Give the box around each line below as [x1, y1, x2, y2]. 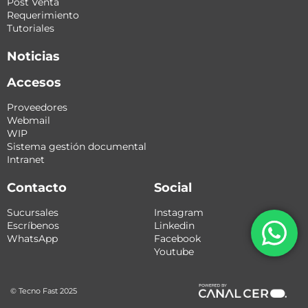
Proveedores [7, 101, 67, 114]
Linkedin [154, 219, 195, 232]
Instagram [154, 206, 203, 219]
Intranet [7, 153, 45, 166]
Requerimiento [7, 9, 79, 22]
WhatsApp [7, 232, 58, 245]
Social [154, 180, 192, 196]
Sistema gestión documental [7, 140, 146, 153]
